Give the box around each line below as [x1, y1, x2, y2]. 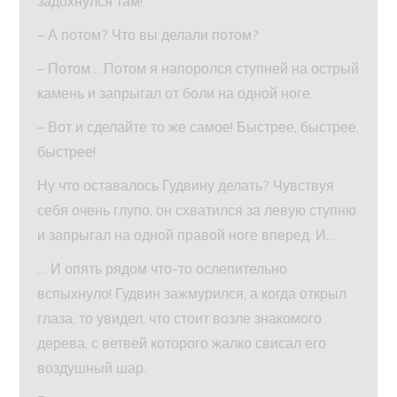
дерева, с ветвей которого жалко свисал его [37, 333, 327, 352]
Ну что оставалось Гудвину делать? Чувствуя [37, 175, 335, 194]
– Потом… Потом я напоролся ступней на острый [37, 58, 360, 77]
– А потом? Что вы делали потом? [37, 25, 260, 43]
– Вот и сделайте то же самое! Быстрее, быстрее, [37, 117, 360, 136]
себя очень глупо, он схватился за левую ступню [37, 200, 357, 219]
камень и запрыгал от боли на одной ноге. [37, 83, 314, 102]
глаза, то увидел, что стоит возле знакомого [37, 308, 323, 327]
